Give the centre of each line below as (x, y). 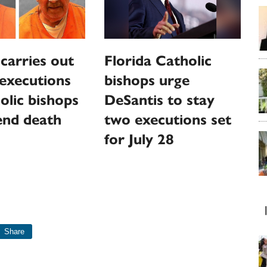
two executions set (168, 120)
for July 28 (139, 140)
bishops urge (147, 81)
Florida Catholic (158, 61)
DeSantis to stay (160, 100)
